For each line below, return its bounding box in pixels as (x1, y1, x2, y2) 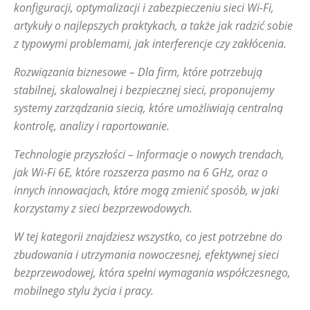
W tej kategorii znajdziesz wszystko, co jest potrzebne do (14, 229, 282, 244)
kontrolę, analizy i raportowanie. (14, 118, 170, 134)
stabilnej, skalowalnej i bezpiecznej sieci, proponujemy (14, 82, 274, 98)
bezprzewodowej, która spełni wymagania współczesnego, (14, 265, 291, 280)
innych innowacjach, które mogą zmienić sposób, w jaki (14, 183, 279, 198)
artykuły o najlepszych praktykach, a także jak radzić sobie (14, 18, 293, 33)
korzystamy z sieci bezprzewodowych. (14, 201, 192, 216)
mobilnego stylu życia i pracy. (14, 283, 154, 298)
